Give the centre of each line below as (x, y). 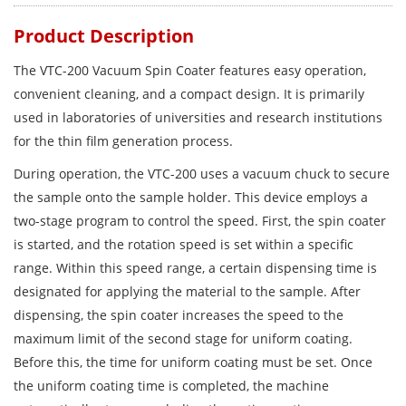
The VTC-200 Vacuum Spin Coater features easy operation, (190, 70)
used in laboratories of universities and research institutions (198, 117)
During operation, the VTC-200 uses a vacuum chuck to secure (202, 174)
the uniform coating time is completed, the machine (171, 386)
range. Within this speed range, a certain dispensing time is (195, 268)
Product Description (104, 36)
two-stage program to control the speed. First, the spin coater (200, 221)
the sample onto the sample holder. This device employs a (191, 197)
